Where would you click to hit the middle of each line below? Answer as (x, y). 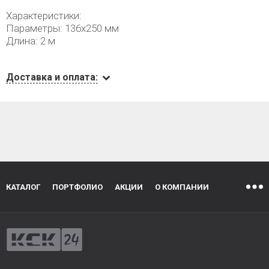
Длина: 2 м (31, 41)
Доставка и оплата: (52, 77)
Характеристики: (44, 16)
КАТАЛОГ (23, 187)
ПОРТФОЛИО (77, 187)
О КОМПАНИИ (182, 187)
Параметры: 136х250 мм (62, 28)
